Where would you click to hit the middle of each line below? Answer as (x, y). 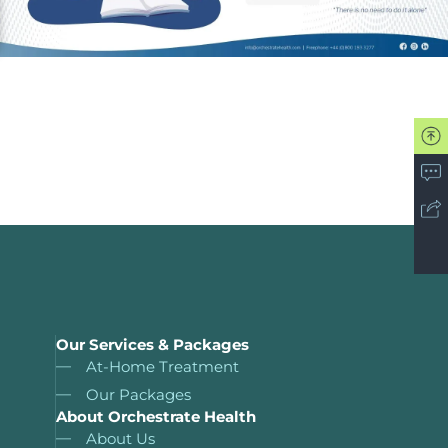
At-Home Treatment (162, 367)
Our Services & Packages (152, 345)
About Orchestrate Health (156, 417)
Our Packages (138, 395)
